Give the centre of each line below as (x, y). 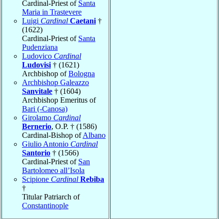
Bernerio (37, 126)
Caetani (83, 21)
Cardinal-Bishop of (52, 135)
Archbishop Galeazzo (55, 82)
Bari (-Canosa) (45, 109)
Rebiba (92, 179)
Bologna (82, 73)
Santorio (36, 153)
